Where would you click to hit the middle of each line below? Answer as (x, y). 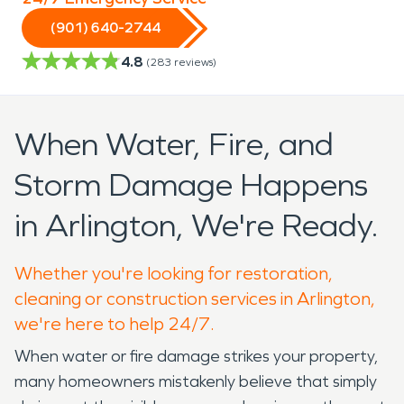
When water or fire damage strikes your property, (196, 356)
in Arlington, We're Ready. (197, 225)
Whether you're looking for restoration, (174, 273)
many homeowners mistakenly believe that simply (196, 381)
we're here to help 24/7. (115, 323)
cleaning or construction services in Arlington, (195, 298)
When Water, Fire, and (174, 144)
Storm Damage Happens (191, 185)
